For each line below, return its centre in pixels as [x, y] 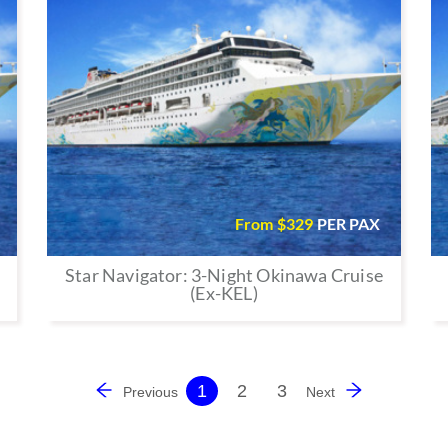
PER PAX [348, 223]
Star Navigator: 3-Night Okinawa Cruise [224, 274]
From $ [260, 223]
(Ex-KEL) [224, 292]
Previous [150, 391]
